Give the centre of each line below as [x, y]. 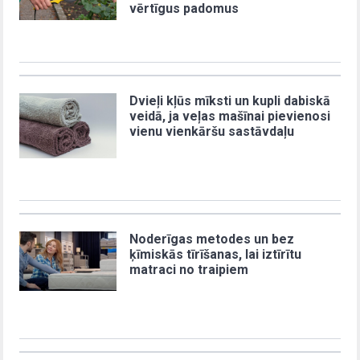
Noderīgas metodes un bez [212, 239]
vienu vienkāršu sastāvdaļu [212, 131]
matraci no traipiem [189, 269]
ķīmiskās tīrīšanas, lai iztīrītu [216, 254]
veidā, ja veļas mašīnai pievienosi [230, 116]
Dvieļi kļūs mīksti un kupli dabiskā [230, 100]
